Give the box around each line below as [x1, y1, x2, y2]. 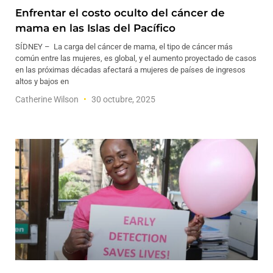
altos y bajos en [15, 77, 69, 86]
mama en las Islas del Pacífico [15, 22, 175, 34]
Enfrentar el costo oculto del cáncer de [15, 7, 225, 19]
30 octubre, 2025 [90, 94, 155, 104]
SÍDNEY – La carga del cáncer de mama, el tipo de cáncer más [15, 42, 233, 51]
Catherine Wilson [15, 94, 80, 104]
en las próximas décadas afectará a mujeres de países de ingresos [15, 65, 246, 74]
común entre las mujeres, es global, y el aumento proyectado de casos [15, 54, 257, 63]
